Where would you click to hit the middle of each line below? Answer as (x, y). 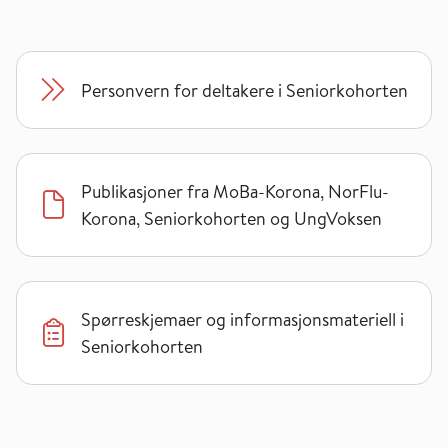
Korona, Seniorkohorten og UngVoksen (231, 218)
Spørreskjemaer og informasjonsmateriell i (242, 319)
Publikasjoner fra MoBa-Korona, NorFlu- (235, 191)
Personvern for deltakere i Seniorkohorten (244, 90)
